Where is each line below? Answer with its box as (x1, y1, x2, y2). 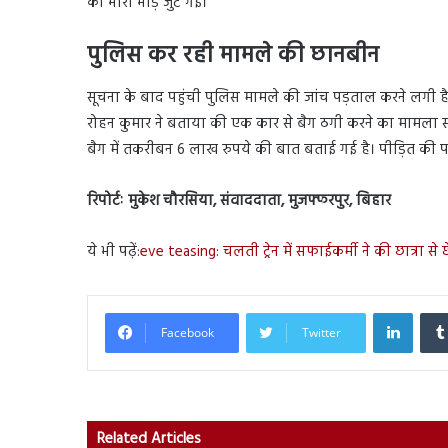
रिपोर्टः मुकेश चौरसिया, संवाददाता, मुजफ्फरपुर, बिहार (87, 188, 391, 213)
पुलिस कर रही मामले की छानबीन (87, 38, 379, 76)
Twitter (302, 323, 341, 341)
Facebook (161, 323, 214, 341)
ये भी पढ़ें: (87, 239, 140, 264)
